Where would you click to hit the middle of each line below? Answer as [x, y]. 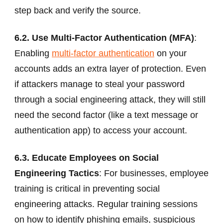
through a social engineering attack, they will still [110, 99]
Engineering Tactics [57, 173]
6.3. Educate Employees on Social [87, 158]
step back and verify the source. [78, 10]
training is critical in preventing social [87, 188]
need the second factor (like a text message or [106, 115]
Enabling [33, 53]
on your [170, 53]
